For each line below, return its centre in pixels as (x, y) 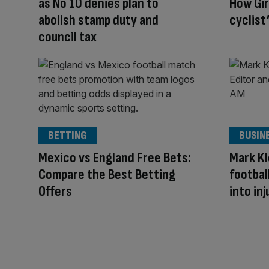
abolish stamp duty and (98, 20)
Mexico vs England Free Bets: (115, 157)
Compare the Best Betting (107, 174)
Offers (55, 191)
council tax (68, 37)
